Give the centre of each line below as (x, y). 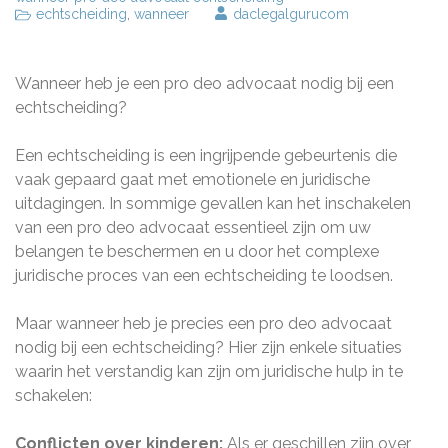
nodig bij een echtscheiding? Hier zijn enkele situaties (208, 347)
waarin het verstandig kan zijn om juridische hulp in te (209, 371)
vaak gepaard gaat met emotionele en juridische (192, 179)
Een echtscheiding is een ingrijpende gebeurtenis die (206, 155)
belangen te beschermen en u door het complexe (197, 251)
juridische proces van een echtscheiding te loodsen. (204, 275)
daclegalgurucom (291, 14)
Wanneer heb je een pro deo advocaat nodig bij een (204, 83)
